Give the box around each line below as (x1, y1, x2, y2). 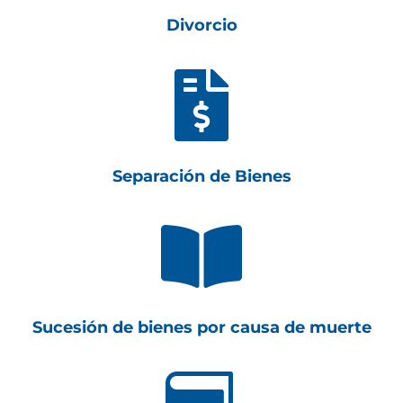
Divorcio (166, 15, 237, 35)
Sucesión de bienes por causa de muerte (31, 318, 372, 337)
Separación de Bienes (112, 166, 291, 186)
